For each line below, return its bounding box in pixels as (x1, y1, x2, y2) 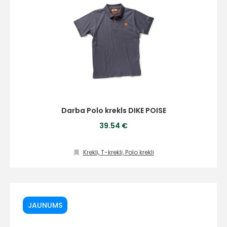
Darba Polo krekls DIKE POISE (61, 105, 166, 116)
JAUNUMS (28, 200, 62, 210)
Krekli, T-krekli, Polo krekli (83, 148, 154, 157)
